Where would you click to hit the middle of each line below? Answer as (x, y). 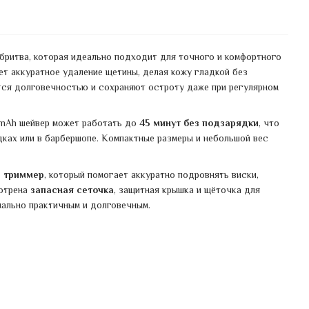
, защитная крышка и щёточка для (187, 189)
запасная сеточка (72, 189)
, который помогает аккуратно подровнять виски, (151, 174)
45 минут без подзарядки (199, 123)
